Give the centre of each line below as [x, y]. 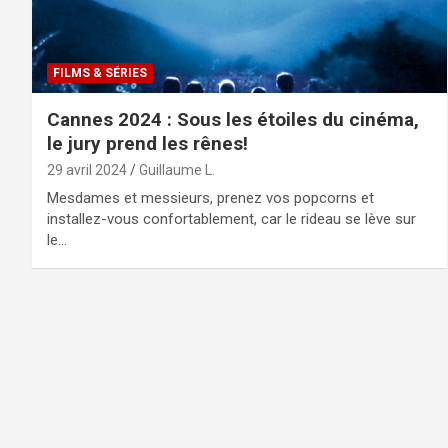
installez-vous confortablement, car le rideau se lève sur [231, 218]
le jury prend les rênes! [147, 143]
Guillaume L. [177, 169]
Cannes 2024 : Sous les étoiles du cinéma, [233, 119]
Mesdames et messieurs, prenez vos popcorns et [210, 197]
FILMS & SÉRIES [100, 72]
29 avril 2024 [87, 169]
